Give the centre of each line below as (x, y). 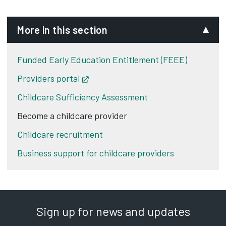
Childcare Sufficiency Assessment (82, 97)
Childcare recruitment (60, 134)
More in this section (62, 30)
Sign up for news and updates (113, 211)
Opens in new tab (122, 78)
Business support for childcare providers (96, 153)
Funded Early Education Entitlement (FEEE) (102, 60)
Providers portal (48, 78)
